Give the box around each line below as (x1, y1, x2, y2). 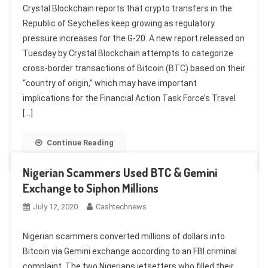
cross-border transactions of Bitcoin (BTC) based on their (22, 63, 245, 73)
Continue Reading (46, 138, 114, 147)
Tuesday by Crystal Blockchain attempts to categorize (22, 48, 233, 58)
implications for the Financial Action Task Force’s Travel (22, 93, 236, 103)
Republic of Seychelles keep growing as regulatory (22, 18, 215, 28)
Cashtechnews (95, 202, 147, 211)
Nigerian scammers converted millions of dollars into (22, 231, 225, 241)
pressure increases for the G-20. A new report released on (22, 33, 245, 43)
